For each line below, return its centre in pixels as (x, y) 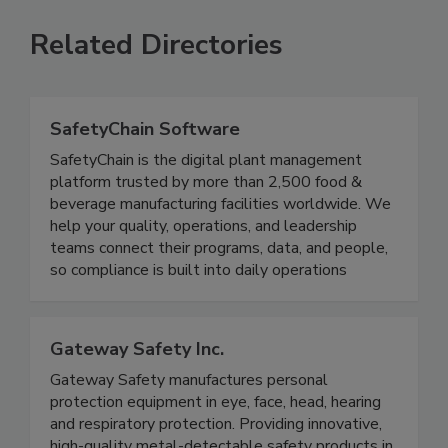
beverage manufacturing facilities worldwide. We (220, 225)
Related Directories (156, 66)
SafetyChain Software (145, 150)
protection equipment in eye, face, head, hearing (215, 423)
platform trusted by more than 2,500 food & (206, 203)
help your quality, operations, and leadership (203, 247)
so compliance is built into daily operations (198, 291)
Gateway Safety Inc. (137, 370)
